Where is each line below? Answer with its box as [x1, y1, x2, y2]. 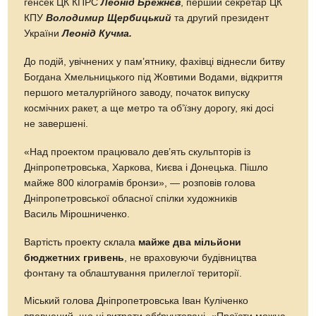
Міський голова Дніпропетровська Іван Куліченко [24, 296, 249, 307]
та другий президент [171, 12, 269, 23]
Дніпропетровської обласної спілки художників [24, 193, 238, 204]
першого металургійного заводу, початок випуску [24, 87, 250, 98]
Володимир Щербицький [46, 12, 172, 23]
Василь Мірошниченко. [24, 208, 130, 219]
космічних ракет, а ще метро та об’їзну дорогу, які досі [24, 102, 274, 114]
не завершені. [24, 118, 89, 129]
